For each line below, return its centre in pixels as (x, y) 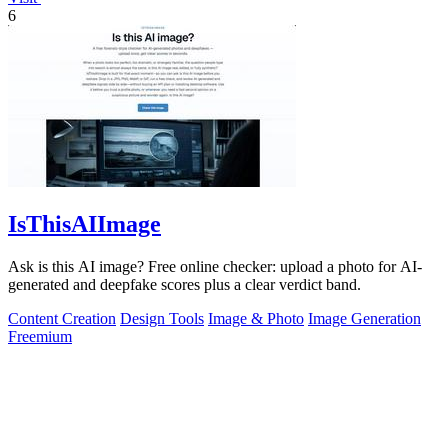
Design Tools (162, 318)
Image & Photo (256, 318)
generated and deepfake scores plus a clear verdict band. (184, 284)
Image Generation (364, 318)
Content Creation (62, 318)
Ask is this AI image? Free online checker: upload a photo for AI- (215, 266)
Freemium (40, 336)
